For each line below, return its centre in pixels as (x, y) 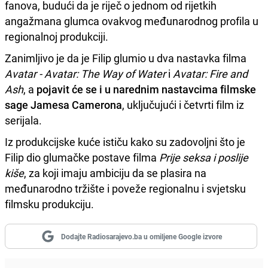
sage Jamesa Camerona (63, 104)
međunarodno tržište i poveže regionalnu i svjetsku (125, 188)
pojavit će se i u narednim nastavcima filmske (146, 89)
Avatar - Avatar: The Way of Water (86, 73)
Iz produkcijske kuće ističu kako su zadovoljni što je (125, 141)
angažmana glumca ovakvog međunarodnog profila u (132, 21)
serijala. (23, 120)
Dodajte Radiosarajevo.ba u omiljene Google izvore (141, 236)
